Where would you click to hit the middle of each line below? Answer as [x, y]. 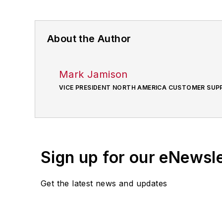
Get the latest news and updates [104, 184]
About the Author [89, 39]
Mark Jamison [93, 75]
